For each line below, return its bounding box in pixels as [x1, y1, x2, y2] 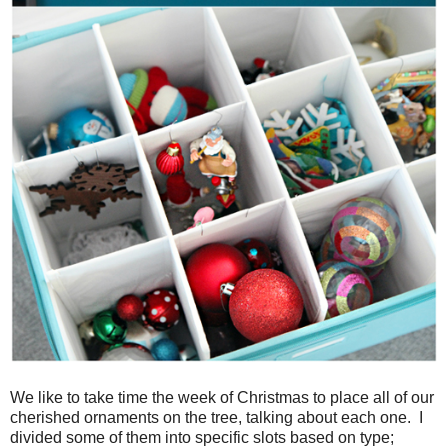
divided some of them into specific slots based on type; [10, 428, 394, 446]
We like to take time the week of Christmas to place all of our [10, 388, 434, 406]
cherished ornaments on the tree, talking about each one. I [10, 408, 423, 426]
